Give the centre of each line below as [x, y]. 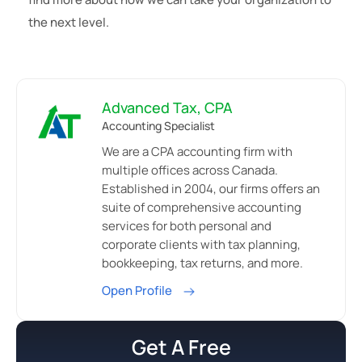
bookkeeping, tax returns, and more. [202, 263]
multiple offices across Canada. [190, 170]
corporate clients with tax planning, [201, 245]
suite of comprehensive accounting [202, 208]
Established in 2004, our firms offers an [211, 189]
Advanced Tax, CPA [167, 108]
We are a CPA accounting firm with [197, 152]
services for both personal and [187, 226]
